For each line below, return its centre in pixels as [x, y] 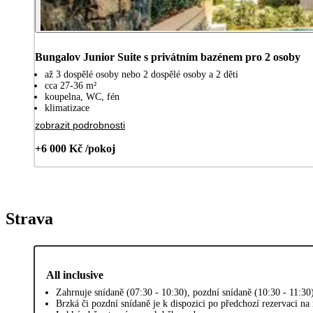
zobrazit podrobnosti [80, 125]
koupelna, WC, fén [82, 96]
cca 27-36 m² [71, 85]
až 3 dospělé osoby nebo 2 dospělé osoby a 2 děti [141, 74]
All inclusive [75, 275]
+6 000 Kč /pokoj [75, 148]
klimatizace [67, 108]
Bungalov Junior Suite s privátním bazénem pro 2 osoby [168, 57]
